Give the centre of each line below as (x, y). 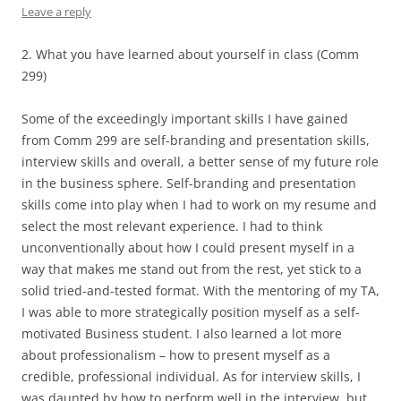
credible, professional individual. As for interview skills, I (191, 376)
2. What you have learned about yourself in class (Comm (190, 54)
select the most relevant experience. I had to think (172, 226)
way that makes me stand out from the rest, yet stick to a (192, 269)
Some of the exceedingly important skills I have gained (185, 118)
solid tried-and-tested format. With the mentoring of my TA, (200, 290)
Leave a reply (56, 11)
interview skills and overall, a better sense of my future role (200, 161)
